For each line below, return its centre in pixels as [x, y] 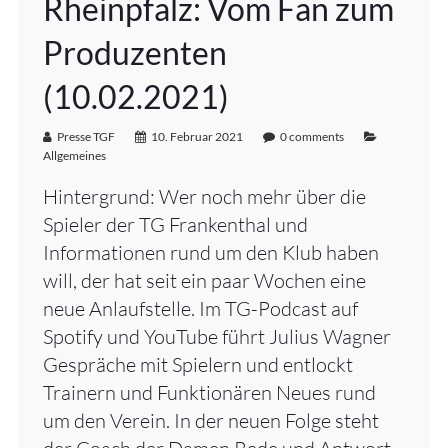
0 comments [311, 137]
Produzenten [134, 53]
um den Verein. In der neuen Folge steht [210, 421]
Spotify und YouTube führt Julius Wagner [216, 337]
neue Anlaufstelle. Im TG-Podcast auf [200, 309]
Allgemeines [74, 156]
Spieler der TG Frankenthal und [175, 225]
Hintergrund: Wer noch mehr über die [204, 197]
